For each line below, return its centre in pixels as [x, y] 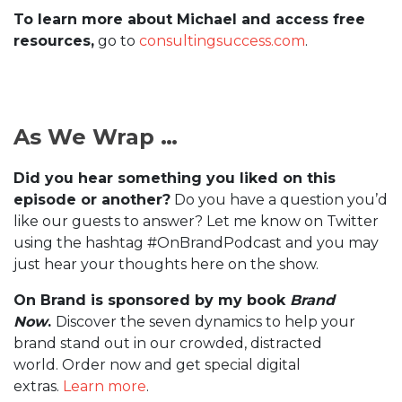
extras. [38, 387]
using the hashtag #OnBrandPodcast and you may [196, 243]
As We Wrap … [96, 137]
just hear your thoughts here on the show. [166, 265]
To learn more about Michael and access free [189, 20]
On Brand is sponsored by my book [152, 301]
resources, [54, 41]
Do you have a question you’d [279, 200]
